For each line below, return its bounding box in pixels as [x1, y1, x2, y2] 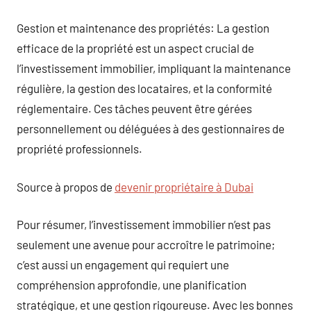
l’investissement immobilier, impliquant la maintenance [17, 61, 291, 75]
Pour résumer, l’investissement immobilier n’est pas [17, 217, 271, 231]
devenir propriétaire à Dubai [115, 179, 253, 194]
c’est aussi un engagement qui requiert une [17, 258, 229, 271]
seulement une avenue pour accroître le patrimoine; [17, 237, 275, 251]
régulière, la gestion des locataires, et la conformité [17, 81, 272, 95]
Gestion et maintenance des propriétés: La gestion [17, 21, 269, 35]
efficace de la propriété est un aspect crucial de [17, 41, 254, 55]
